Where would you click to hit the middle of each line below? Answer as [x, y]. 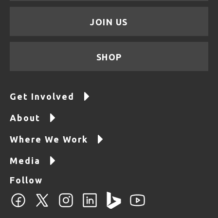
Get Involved [42, 97]
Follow [26, 180]
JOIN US [109, 22]
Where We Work [49, 139]
